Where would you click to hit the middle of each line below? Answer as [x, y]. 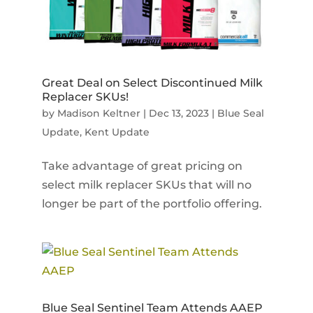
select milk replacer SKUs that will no [146, 185]
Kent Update [117, 132]
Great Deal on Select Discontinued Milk [152, 83]
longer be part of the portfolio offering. [152, 204]
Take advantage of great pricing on [142, 166]
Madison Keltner [99, 114]
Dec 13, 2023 [179, 114]
